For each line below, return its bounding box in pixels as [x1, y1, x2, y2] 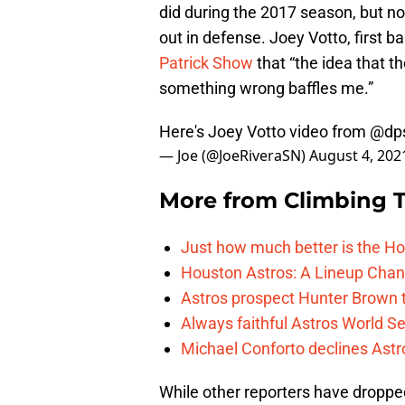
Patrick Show [159, 53, 253, 73]
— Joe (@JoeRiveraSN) [159, 146, 309, 166]
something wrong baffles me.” [159, 79, 373, 99]
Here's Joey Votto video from [159, 122, 370, 142]
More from [159, 187, 284, 214]
